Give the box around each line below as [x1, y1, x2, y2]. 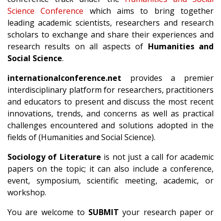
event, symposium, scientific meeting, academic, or [7, 175, 214, 186]
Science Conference [7, 5, 84, 16]
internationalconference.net [7, 73, 121, 83]
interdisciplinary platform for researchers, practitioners [7, 84, 214, 95]
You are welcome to [7, 207, 88, 218]
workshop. [7, 187, 46, 198]
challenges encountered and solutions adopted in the [7, 120, 214, 131]
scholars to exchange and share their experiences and [7, 29, 214, 40]
